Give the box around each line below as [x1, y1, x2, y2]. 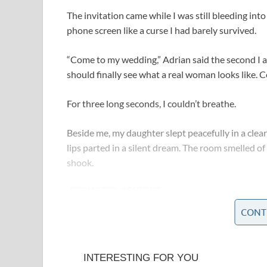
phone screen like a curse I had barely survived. [67, 24, 256, 36]
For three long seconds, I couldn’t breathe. [67, 98, 236, 110]
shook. [67, 157, 94, 169]
